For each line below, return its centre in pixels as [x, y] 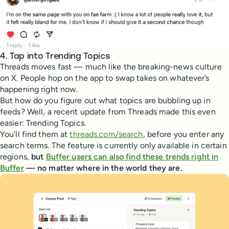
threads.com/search [106, 134]
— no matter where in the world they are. [103, 168]
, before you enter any [184, 134]
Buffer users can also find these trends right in [132, 156]
